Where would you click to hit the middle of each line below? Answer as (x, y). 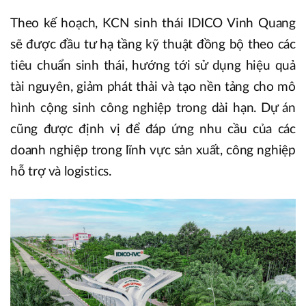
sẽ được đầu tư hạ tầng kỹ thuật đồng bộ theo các (153, 44)
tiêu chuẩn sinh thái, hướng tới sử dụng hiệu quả (153, 66)
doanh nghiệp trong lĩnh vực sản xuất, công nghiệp (153, 150)
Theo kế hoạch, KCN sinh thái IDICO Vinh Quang (153, 23)
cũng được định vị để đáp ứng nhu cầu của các (153, 129)
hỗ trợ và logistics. (61, 171)
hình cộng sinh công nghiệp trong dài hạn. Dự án (153, 108)
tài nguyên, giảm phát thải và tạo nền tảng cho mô (153, 87)
